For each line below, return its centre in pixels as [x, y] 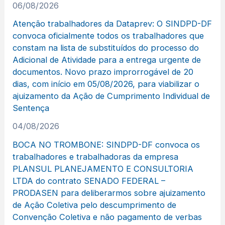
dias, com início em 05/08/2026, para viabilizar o [106, 84]
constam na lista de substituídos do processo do [106, 48]
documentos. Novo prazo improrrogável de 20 [103, 72]
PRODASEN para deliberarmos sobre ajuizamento [109, 193]
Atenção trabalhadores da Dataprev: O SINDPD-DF [113, 24]
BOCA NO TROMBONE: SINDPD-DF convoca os [106, 144]
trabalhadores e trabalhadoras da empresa [96, 156]
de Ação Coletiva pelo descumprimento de [95, 205]
